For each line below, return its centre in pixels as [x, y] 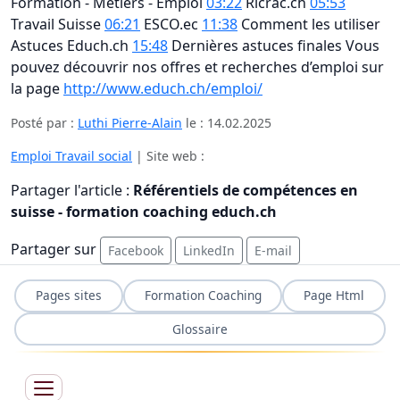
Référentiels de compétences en [246, 190]
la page [37, 88]
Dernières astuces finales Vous [274, 45]
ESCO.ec [171, 24]
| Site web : [168, 155]
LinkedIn [209, 250]
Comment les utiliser [309, 24]
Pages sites [68, 296]
